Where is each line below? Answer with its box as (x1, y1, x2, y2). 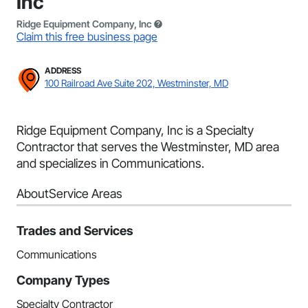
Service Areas (49, 186, 122, 201)
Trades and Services (16, 223, 133, 238)
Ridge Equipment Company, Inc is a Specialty (16, 123, 254, 137)
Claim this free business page (16, 30, 157, 43)
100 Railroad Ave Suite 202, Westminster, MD (45, 77, 228, 89)
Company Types (16, 273, 110, 287)
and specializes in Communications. (16, 156, 204, 170)
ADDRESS (45, 65, 81, 76)
